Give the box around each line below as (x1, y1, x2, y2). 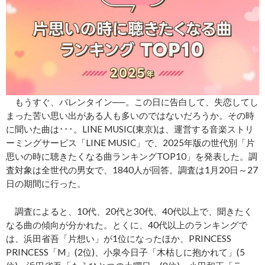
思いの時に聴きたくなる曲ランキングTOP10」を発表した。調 (6, 151, 257, 162)
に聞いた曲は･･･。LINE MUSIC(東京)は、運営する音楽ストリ (6, 124, 254, 135)
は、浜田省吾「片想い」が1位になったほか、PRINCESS (6, 233, 231, 244)
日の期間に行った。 (6, 178, 86, 189)
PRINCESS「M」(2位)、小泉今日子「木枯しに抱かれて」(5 (6, 247, 245, 258)
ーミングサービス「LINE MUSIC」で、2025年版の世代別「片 (6, 137, 255, 148)
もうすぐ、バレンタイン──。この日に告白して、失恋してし (6, 96, 258, 108)
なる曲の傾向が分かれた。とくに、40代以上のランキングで (6, 219, 247, 231)
